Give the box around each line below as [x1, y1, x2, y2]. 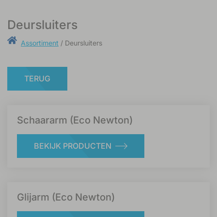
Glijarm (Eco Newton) [17, 191, 115, 203]
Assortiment [21, 39, 59, 47]
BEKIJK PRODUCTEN [34, 140, 111, 151]
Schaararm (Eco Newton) [17, 114, 133, 126]
